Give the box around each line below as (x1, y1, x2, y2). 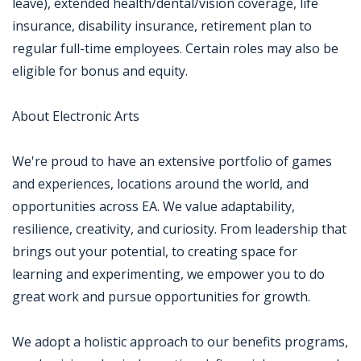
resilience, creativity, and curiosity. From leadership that (12, 220, 346, 238)
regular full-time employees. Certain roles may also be (12, 39, 338, 57)
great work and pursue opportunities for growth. (12, 288, 310, 305)
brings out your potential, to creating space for (12, 243, 297, 260)
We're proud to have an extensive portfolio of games (12, 152, 332, 170)
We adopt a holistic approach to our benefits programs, (12, 333, 348, 351)
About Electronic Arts (12, 107, 139, 125)
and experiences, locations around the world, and (12, 175, 309, 193)
